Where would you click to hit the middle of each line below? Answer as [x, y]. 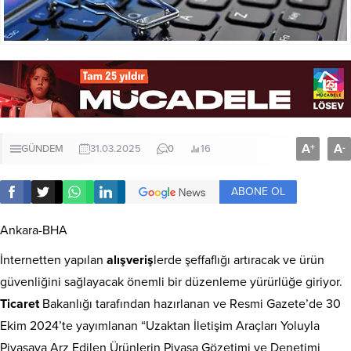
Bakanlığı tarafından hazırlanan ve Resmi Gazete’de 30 [190, 304]
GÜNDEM [42, 148]
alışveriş [130, 260]
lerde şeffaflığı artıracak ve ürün [239, 260]
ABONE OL [258, 191]
